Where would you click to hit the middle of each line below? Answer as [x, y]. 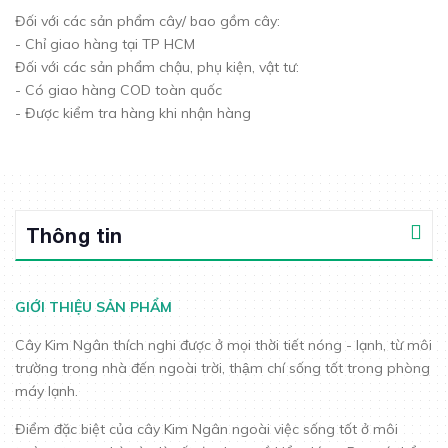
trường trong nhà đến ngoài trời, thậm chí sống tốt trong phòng [222, 368]
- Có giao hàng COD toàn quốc [118, 90]
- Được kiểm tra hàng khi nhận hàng [133, 113]
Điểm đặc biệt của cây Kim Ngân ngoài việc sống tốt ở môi [206, 429]
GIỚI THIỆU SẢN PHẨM [93, 307]
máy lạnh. [48, 391]
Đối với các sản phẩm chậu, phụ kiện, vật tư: [157, 67]
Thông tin [74, 235]
